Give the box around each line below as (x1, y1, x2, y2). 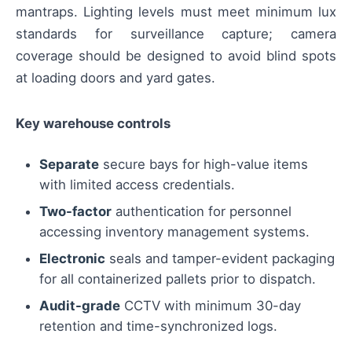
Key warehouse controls (16, 115, 170, 132)
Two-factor (39, 203, 112, 220)
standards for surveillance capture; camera (16, 26, 336, 42)
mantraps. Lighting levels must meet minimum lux (16, 4, 336, 20)
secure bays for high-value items (99, 156, 308, 173)
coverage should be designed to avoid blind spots (16, 48, 336, 64)
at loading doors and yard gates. (16, 70, 215, 86)
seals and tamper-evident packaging (105, 251, 335, 267)
